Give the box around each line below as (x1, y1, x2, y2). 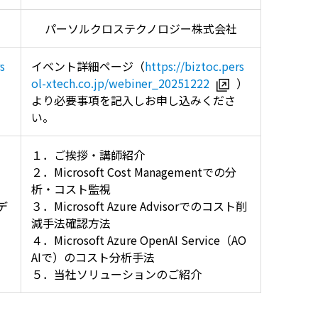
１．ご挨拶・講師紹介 (31, 146, 145, 164)
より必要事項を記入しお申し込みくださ (31, 92, 236, 109)
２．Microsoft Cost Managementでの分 (31, 163, 236, 181)
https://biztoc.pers (145, 57, 244, 75)
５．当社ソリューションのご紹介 (31, 265, 202, 283)
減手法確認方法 (31, 214, 111, 232)
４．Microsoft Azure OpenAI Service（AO (31, 231, 246, 249)
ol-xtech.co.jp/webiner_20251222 (31, 75, 209, 92)
